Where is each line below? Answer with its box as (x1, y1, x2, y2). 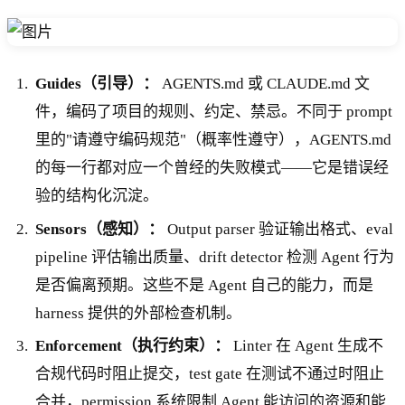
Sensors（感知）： (35, 220, 165, 238)
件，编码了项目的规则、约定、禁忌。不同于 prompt (35, 102, 393, 120)
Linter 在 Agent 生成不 (230, 337, 384, 355)
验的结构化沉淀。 (35, 186, 159, 204)
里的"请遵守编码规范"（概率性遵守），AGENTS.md (35, 130, 392, 148)
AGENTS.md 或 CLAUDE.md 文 (158, 74, 371, 92)
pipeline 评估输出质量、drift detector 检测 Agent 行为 (35, 248, 395, 266)
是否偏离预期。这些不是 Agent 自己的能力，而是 (35, 276, 374, 294)
